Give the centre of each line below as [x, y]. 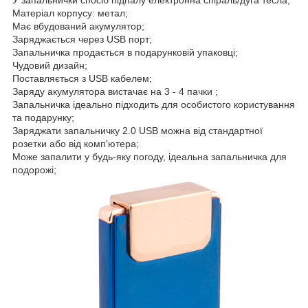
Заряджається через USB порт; [82, 39]
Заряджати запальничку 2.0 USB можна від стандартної [137, 130]
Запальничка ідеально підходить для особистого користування [154, 104]
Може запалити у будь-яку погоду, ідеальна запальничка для [150, 156]
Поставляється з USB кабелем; [82, 78]
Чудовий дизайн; [50, 65]
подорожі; [34, 169]
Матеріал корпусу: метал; [70, 13]
